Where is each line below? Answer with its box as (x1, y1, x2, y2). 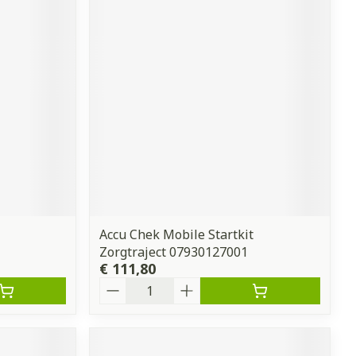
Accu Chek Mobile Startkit (99, 225, 254, 243)
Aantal (99, 275, 142, 293)
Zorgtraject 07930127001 (99, 242, 249, 261)
